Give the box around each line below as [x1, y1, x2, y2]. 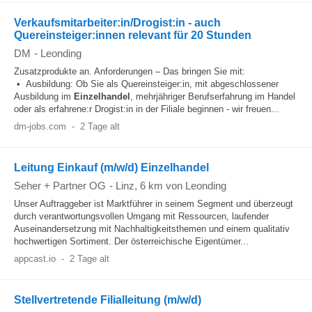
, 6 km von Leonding [134, 180, 226, 192]
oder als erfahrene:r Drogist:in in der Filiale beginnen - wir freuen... [14, 104, 279, 114]
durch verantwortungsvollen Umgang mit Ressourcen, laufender [14, 211, 269, 221]
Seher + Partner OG [14, 180, 106, 192]
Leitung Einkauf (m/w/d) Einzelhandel [14, 162, 209, 173]
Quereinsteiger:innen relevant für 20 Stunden [14, 29, 251, 41]
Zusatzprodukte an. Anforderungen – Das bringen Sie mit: [14, 66, 245, 77]
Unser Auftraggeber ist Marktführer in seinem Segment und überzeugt [14, 198, 293, 209]
